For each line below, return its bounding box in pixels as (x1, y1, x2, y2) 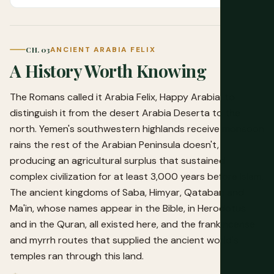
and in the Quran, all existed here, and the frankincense (10, 217, 255, 231)
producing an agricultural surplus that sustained (10, 154, 225, 167)
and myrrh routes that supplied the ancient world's (10, 233, 239, 246)
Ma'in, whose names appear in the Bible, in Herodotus (10, 201, 246, 215)
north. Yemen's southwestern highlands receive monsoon (10, 122, 264, 135)
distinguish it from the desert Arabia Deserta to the (10, 106, 240, 119)
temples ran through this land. (10, 249, 144, 262)
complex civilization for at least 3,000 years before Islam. (10, 169, 264, 183)
